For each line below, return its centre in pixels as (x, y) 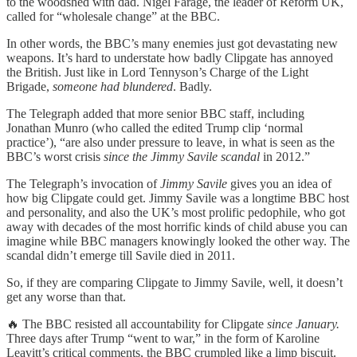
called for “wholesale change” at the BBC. (113, 17)
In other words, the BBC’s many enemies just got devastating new (172, 44)
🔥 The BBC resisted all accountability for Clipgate (137, 324)
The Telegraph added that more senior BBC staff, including (155, 114)
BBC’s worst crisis (55, 157)
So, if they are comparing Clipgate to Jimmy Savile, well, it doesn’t (175, 283)
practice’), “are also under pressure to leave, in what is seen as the (171, 143)
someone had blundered (113, 87)
